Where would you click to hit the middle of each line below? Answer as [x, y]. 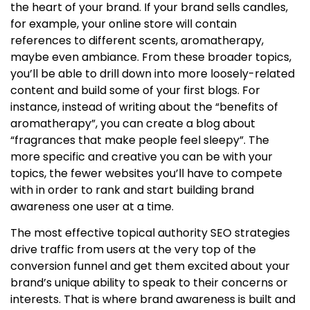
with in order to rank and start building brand [132, 190]
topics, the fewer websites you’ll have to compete [146, 173]
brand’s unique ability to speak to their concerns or [149, 283]
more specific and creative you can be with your [142, 156]
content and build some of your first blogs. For [135, 90]
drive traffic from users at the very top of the [133, 250]
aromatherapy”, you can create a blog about [133, 123]
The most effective [64, 233]
